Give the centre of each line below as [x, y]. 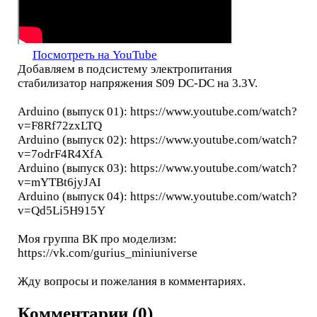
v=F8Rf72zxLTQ [59, 126]
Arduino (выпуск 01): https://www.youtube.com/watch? [157, 112]
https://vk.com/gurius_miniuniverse [107, 253]
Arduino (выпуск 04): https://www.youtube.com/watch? [157, 197]
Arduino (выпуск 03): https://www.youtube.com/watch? [157, 168]
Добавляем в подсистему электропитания [125, 69]
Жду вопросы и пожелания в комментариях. [131, 282]
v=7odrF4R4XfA [60, 154]
